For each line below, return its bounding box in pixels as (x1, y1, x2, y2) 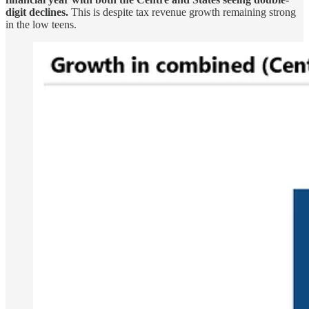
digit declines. (6, 6, 68, 18)
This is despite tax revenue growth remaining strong (68, 6, 296, 18)
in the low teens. (6, 18, 77, 30)
